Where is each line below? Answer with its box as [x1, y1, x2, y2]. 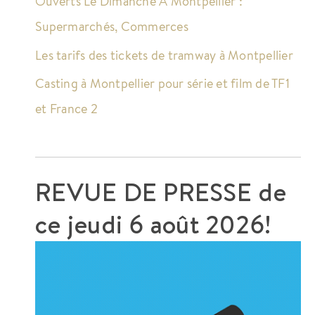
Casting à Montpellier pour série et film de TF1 [35, 75, 290, 92]
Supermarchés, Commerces [35, 18, 188, 35]
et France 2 [35, 100, 98, 117]
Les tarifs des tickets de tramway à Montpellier [35, 46, 293, 63]
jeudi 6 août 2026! [67, 207, 271, 242]
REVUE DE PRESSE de [35, 174, 287, 210]
